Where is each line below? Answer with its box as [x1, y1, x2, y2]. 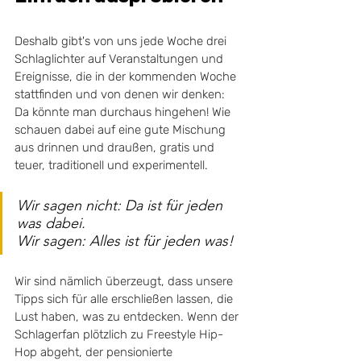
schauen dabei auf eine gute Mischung [15, 122, 229, 138]
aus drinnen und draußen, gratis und [15, 140, 218, 156]
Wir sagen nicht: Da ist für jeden [17, 197, 226, 215]
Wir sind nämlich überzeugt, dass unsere [15, 274, 236, 289]
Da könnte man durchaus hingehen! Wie [15, 105, 234, 120]
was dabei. [17, 214, 89, 233]
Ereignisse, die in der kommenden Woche [15, 69, 239, 85]
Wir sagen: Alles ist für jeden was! [17, 232, 238, 251]
